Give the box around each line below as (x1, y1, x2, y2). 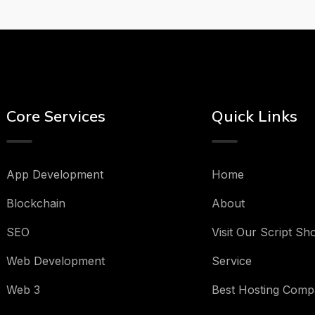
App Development (6, 167, 103, 181)
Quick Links (212, 106, 297, 126)
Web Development (6, 254, 105, 268)
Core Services (6, 106, 105, 126)
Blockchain (6, 196, 65, 210)
